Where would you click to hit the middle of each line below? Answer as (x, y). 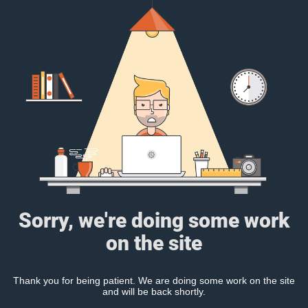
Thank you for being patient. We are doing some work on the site (154, 280)
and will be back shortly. (154, 291)
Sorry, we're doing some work (154, 220)
